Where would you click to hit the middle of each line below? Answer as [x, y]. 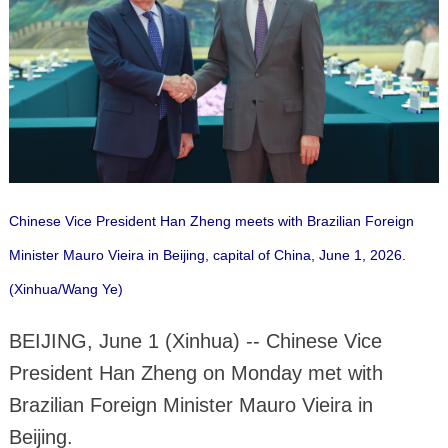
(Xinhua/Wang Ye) [65, 288]
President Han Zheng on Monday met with [195, 372]
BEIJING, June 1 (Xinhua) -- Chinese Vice [195, 340]
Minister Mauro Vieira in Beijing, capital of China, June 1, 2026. [207, 254]
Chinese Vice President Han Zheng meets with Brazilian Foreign [211, 220]
